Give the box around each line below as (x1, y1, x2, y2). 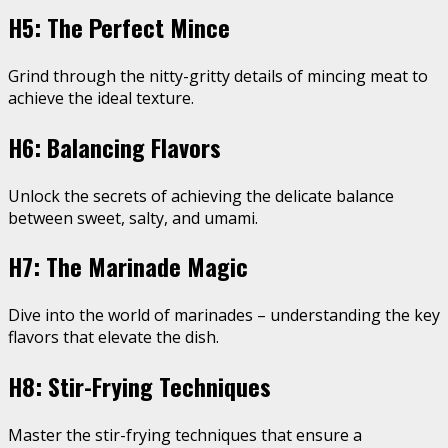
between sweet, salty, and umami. (8, 206, 258, 229)
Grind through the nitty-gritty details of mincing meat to (8, 64, 428, 87)
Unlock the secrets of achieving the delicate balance (8, 184, 394, 207)
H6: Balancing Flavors (8, 128, 221, 165)
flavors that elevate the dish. (8, 326, 219, 349)
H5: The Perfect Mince (8, 8, 230, 45)
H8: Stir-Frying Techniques (8, 368, 271, 405)
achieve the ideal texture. (8, 86, 194, 109)
